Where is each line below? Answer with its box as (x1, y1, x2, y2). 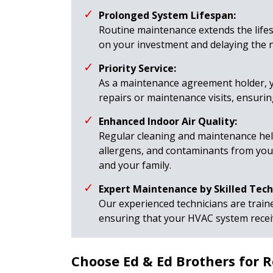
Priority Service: (99, 62, 176, 75)
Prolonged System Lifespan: (99, 9, 236, 22)
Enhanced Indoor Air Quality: (99, 115, 237, 128)
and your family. (99, 158, 171, 172)
